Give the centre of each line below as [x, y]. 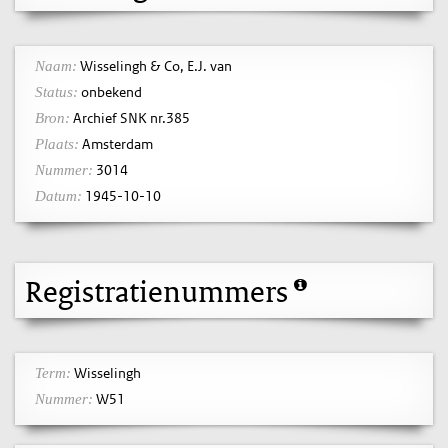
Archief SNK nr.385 [130, 117]
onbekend [110, 91]
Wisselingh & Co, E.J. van [154, 65]
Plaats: [57, 143]
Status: [56, 91]
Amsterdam [116, 143]
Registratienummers [159, 290]
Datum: [58, 195]
